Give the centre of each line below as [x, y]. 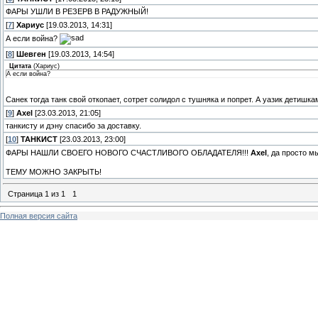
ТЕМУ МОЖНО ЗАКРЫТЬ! [54, 172]
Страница [26, 193]
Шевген [31, 54]
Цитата [20, 66]
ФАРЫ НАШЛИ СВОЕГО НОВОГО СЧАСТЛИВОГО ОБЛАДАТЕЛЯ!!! [128, 153]
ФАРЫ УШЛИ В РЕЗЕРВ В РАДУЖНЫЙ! [77, 12]
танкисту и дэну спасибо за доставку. [73, 126]
